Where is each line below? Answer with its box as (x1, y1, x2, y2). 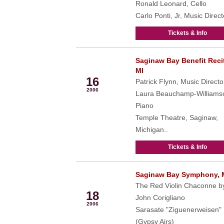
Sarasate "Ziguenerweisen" (135, 205, 221, 213)
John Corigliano (135, 193, 185, 201)
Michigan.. (135, 125, 168, 133)
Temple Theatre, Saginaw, (135, 113, 218, 121)
